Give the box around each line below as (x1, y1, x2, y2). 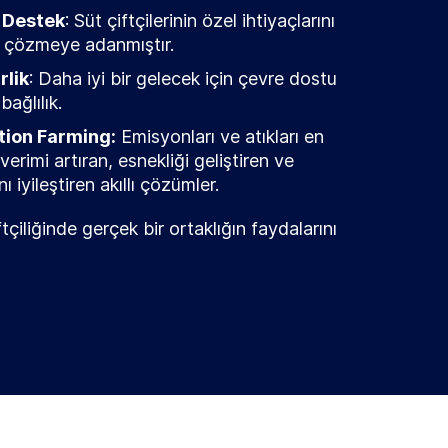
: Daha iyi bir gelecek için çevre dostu (29, 68, 337, 89)
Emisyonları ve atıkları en (116, 126, 324, 147)
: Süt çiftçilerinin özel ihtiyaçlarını (65, 10, 335, 31)
